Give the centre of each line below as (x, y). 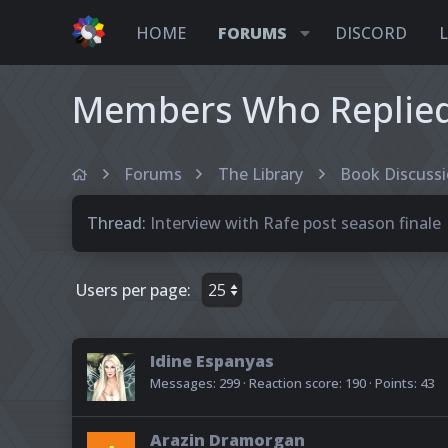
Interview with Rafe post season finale (295, 223)
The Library (261, 174)
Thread (114, 223)
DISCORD (370, 32)
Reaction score (294, 383)
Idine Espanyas (212, 361)
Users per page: (133, 290)
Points (394, 383)
